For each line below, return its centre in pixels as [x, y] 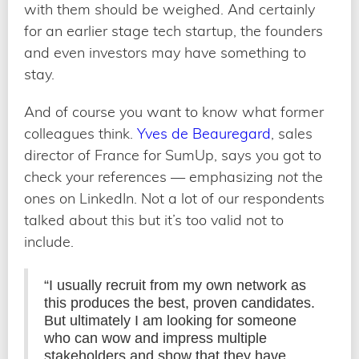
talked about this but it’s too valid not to [154, 220]
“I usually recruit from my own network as [175, 285]
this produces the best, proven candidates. [179, 303]
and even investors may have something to [165, 52]
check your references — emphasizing [151, 176]
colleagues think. [81, 133]
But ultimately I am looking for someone [170, 320]
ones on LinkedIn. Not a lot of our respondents [174, 198]
